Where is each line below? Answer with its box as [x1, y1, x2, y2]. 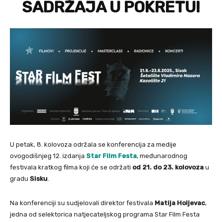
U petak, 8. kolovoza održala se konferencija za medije [10, 140, 176, 148]
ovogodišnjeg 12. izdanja [10, 152, 86, 160]
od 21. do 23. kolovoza [131, 163, 204, 171]
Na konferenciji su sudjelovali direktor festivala [10, 199, 155, 207]
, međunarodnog [137, 152, 187, 160]
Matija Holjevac [155, 199, 205, 207]
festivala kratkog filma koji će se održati [10, 163, 131, 171]
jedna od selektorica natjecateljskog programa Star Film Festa [10, 210, 200, 218]
